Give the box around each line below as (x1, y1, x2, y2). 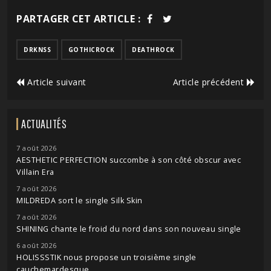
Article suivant (24, 76, 87, 88)
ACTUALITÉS (21, 117, 67, 131)
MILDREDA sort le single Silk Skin (16, 195, 143, 206)
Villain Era (16, 167, 54, 178)
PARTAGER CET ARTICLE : (16, 12, 140, 26)
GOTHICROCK (68, 45, 115, 54)
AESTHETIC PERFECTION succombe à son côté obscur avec (16, 155, 241, 166)
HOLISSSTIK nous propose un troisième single (16, 252, 197, 263)
